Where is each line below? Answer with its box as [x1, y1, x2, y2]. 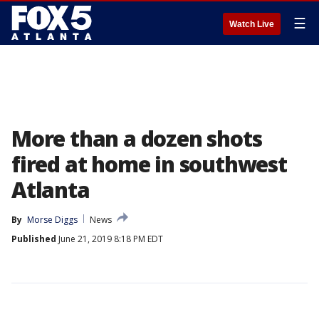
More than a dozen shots [11, 124, 262, 153]
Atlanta [11, 175, 90, 204]
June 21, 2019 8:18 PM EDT [56, 233, 163, 245]
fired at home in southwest [11, 150, 287, 179]
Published [11, 233, 56, 245]
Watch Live [229, 19, 274, 29]
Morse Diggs [27, 214, 78, 226]
